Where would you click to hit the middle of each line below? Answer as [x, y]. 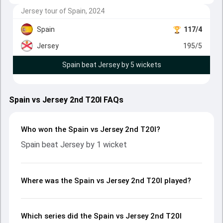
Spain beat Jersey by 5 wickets [111, 65]
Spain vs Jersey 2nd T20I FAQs [66, 100]
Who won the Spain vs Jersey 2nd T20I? [91, 129]
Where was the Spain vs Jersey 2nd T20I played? [106, 181]
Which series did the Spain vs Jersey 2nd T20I [101, 216]
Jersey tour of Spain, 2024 [63, 11]
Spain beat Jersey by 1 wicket [74, 145]
